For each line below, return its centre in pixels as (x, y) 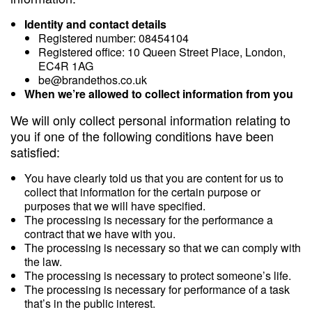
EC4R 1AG (66, 66)
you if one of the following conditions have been (142, 136)
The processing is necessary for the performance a (149, 220)
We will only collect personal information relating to (150, 120)
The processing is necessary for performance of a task (157, 289)
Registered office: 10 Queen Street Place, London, (162, 52)
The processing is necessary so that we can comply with (163, 248)
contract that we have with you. (100, 234)
